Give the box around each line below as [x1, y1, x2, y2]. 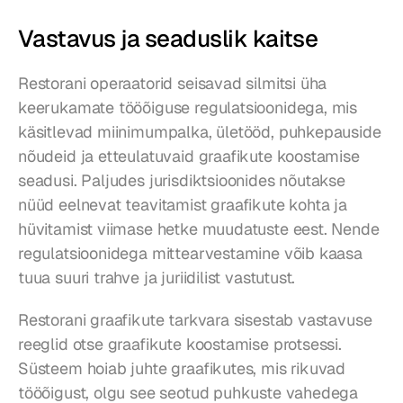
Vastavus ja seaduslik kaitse [18, 22, 318, 54]
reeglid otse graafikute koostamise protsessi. [18, 333, 342, 354]
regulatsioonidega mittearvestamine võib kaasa [18, 242, 363, 264]
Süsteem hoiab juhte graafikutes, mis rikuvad [18, 357, 346, 379]
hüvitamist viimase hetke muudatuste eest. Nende [18, 218, 380, 239]
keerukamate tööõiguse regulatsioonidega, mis [18, 96, 358, 118]
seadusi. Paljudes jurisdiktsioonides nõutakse [18, 169, 345, 191]
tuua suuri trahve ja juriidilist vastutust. [18, 266, 296, 288]
